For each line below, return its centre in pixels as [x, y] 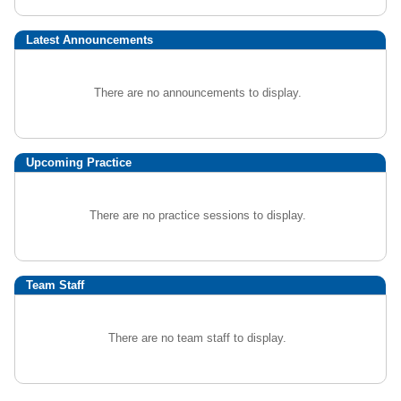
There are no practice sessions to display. [197, 215]
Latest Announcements [90, 40]
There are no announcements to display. [197, 93]
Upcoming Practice [79, 162]
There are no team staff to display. [197, 338]
